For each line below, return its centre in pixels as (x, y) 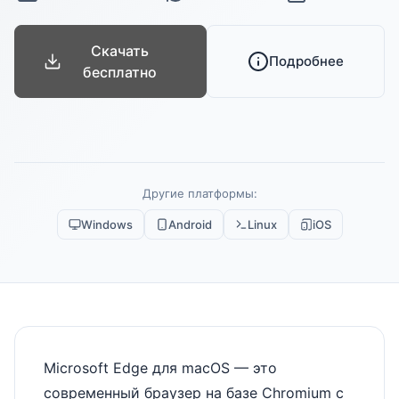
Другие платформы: (199, 193)
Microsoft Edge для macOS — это (160, 368)
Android (190, 224)
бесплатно (119, 72)
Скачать (119, 51)
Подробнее (306, 61)
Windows (106, 224)
